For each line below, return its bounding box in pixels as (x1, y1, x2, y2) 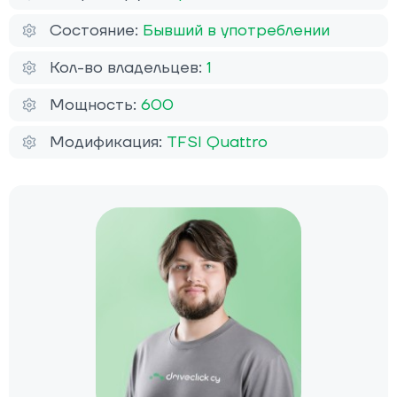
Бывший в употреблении (143, 20, 330, 42)
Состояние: (50, 20, 143, 42)
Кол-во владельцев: (50, 58, 206, 79)
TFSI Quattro (167, 132, 268, 153)
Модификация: (50, 132, 167, 153)
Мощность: (50, 95, 141, 116)
